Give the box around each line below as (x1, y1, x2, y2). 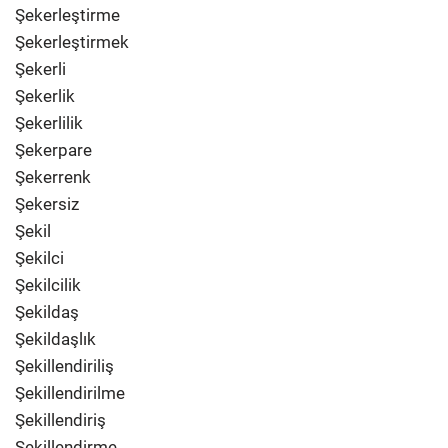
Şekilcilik (15, 275, 81, 295)
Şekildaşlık (15, 329, 96, 349)
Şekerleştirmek (15, 32, 129, 52)
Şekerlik (15, 86, 75, 106)
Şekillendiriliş (15, 356, 114, 376)
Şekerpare (15, 140, 92, 160)
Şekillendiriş (15, 410, 106, 430)
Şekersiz (15, 194, 79, 214)
